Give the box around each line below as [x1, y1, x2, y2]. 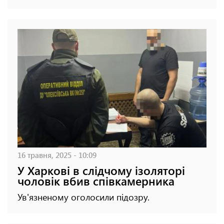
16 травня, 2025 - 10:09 [17, 149, 96, 160]
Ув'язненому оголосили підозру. [17, 190, 149, 203]
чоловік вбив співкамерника [17, 172, 174, 188]
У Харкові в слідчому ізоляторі [17, 162, 185, 178]
